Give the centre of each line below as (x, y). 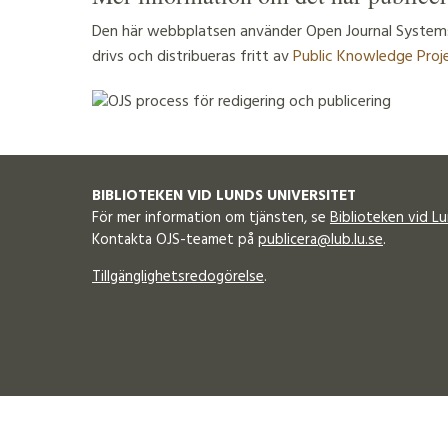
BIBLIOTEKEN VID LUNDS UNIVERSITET (224, 196)
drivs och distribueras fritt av (192, 57)
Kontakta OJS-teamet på (175, 240)
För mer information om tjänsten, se (211, 218)
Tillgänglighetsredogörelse (178, 277)
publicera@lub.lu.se (320, 240)
